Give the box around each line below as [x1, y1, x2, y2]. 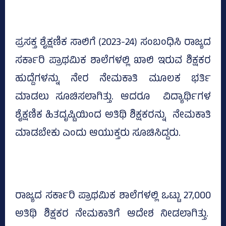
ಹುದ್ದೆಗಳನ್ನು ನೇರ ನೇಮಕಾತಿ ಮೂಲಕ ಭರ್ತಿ [15, 71, 211, 88]
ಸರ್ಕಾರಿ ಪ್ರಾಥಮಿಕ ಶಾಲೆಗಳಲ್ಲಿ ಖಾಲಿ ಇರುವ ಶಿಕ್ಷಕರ [15, 53, 211, 70]
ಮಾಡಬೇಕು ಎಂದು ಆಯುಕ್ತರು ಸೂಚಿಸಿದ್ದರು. [15, 126, 181, 143]
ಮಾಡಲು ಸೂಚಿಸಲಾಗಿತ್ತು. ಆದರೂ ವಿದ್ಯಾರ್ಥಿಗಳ [15, 89, 211, 106]
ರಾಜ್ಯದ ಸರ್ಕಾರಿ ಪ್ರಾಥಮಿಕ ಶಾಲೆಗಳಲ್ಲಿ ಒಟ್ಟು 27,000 [15, 188, 211, 205]
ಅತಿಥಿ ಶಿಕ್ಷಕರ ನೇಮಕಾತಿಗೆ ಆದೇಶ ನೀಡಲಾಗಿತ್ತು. [15, 206, 211, 223]
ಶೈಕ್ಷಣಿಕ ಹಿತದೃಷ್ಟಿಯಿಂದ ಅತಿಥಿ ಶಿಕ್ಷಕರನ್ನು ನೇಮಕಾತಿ [15, 107, 211, 125]
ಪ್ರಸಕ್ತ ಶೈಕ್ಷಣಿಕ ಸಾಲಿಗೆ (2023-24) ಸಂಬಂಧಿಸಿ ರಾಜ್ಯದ [15, 35, 211, 52]
